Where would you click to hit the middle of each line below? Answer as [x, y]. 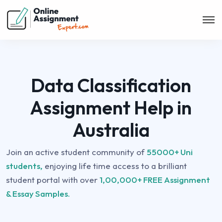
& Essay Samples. [38, 194]
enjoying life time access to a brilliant [115, 166]
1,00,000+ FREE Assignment [155, 180]
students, [24, 166]
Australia [111, 130]
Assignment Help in [111, 108]
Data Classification [111, 85]
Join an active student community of [76, 152]
